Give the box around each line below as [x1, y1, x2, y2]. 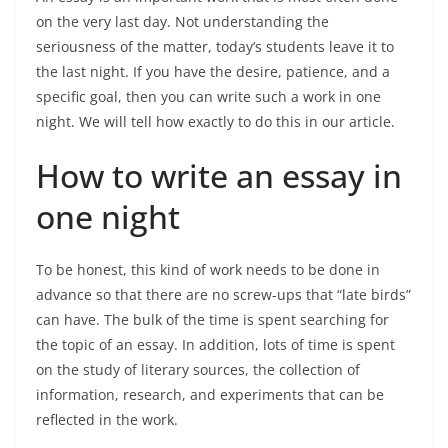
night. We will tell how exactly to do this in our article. [36, 112, 395, 131]
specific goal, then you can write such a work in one [36, 87, 381, 106]
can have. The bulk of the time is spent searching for [36, 310, 389, 329]
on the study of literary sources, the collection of [36, 360, 360, 379]
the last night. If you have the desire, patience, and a [36, 62, 390, 81]
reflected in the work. [36, 410, 182, 429]
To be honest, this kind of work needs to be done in [36, 260, 380, 279]
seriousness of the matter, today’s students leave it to [36, 37, 394, 56]
